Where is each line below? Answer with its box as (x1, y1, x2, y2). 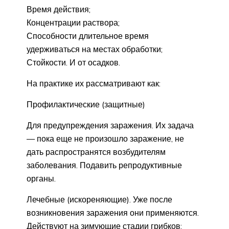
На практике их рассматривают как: (27, 78, 161, 89)
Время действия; (27, 4, 90, 15)
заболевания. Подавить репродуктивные (27, 160, 182, 171)
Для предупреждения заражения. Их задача (27, 120, 194, 131)
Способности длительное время (27, 31, 149, 41)
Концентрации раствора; (27, 17, 120, 28)
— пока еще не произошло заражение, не (27, 133, 184, 144)
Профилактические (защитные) (27, 99, 145, 110)
